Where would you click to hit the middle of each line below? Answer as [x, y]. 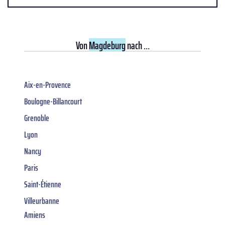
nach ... [137, 45]
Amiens [35, 215]
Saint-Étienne [43, 184]
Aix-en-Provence [47, 85]
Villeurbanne [42, 201]
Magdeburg [107, 45]
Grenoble [37, 118]
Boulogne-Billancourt [53, 101]
